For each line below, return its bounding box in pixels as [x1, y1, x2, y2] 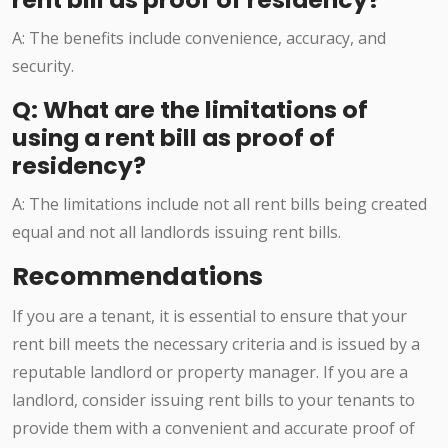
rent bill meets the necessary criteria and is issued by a [12, 333, 420, 356]
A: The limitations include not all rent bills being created [12, 193, 427, 216]
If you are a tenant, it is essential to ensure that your [12, 305, 407, 328]
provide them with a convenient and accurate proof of [12, 417, 415, 440]
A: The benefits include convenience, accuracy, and [12, 27, 386, 50]
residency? [12, 149, 146, 183]
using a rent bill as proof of [12, 121, 335, 155]
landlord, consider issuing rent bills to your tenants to [12, 389, 415, 412]
